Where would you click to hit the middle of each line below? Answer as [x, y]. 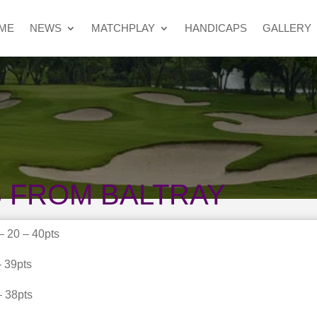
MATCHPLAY [123, 28]
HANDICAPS [215, 28]
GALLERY [287, 28]
